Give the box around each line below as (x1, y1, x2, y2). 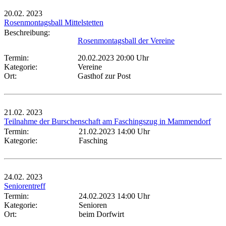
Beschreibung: (4, 28, 54, 37)
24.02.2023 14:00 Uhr (79, 191, 150, 200)
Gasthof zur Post (78, 71, 131, 80)
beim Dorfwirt (79, 209, 124, 218)
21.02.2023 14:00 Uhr (79, 127, 150, 136)
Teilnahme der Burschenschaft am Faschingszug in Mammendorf (4, 117, 211, 126)
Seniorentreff (4, 181, 45, 190)
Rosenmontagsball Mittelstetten (4, 18, 103, 27)
